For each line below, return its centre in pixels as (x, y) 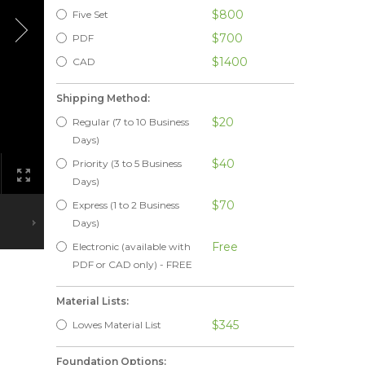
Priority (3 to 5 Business (127, 163)
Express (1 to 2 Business (125, 205)
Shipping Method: (103, 98)
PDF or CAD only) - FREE (132, 264)
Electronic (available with (131, 246)
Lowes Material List (117, 325)
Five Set (90, 14)
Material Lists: (92, 301)
